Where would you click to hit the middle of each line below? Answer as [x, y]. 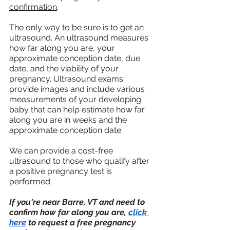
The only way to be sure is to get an [78, 27]
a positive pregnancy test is [62, 171]
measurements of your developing [76, 99]
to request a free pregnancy [82, 222]
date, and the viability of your [65, 68]
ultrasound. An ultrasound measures [80, 37]
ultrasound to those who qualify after [80, 161]
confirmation [33, 7]
